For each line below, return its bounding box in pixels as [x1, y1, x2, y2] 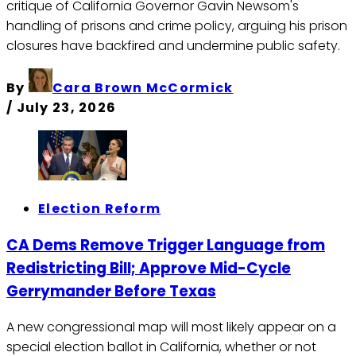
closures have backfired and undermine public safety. [6, 36, 340, 55]
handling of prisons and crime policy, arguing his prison [6, 16, 347, 35]
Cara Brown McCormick [52, 78, 234, 97]
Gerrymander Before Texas [6, 280, 216, 302]
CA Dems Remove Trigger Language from [6, 234, 325, 256]
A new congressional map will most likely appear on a [6, 318, 336, 337]
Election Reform [38, 199, 161, 218]
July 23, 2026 [16, 98, 117, 117]
